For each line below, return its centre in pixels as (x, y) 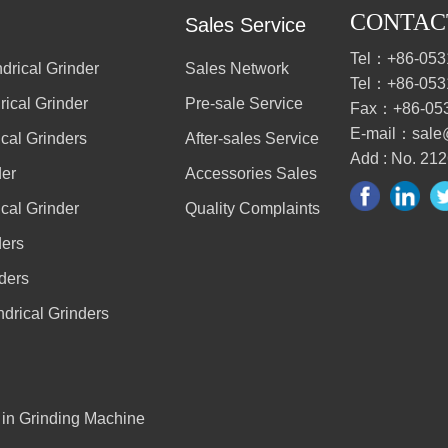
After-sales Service (252, 138)
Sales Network (237, 68)
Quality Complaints (252, 208)
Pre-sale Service (244, 103)
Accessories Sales (251, 173)
